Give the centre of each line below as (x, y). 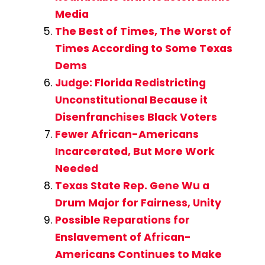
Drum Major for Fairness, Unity (138, 203)
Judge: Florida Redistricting (130, 83)
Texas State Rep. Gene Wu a (132, 186)
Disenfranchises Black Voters (136, 117)
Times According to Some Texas (143, 49)
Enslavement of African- (123, 237)
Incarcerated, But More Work (135, 152)
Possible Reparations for (122, 220)
